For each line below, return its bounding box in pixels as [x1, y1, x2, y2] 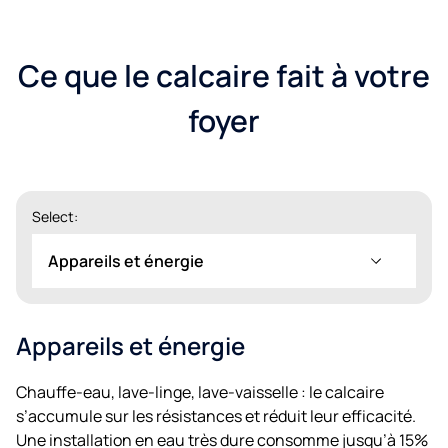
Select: [32, 206, 78, 226]
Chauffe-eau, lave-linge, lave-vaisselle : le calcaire [16, 380, 384, 403]
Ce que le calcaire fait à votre [18, 54, 430, 96]
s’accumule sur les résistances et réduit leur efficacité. [16, 404, 416, 427]
